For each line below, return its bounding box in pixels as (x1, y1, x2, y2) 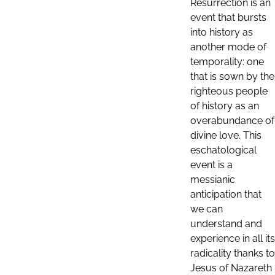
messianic (190, 174, 235, 185)
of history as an (190, 100, 259, 112)
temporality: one (190, 56, 264, 68)
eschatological (190, 144, 257, 156)
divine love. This (190, 130, 261, 141)
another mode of (190, 41, 266, 53)
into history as (190, 26, 253, 38)
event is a (190, 159, 233, 171)
